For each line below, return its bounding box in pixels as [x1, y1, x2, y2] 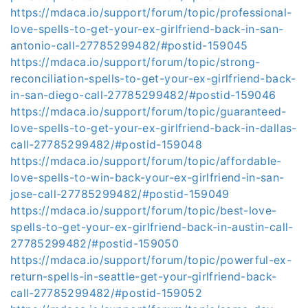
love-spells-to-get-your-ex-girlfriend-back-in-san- [10, 22, 284, 36]
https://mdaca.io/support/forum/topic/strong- [10, 55, 261, 69]
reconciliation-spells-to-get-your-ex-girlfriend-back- [10, 71, 296, 85]
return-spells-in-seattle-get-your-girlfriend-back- [10, 269, 277, 283]
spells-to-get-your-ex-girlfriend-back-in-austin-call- [10, 220, 294, 234]
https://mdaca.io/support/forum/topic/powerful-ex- [10, 253, 292, 267]
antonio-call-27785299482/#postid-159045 [10, 38, 248, 52]
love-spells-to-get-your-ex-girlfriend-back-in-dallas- [10, 121, 297, 135]
